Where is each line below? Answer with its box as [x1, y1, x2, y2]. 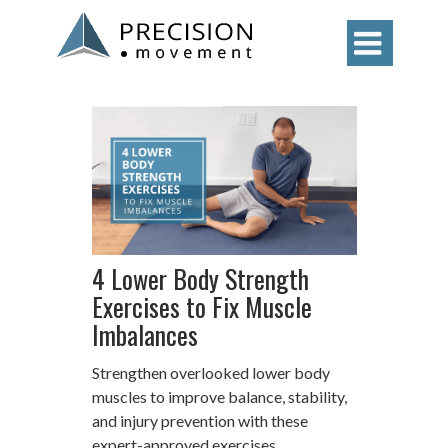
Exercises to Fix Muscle [91, 287, 312, 327]
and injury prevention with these [91, 411, 308, 431]
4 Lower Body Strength [91, 259, 309, 299]
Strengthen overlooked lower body [91, 363, 330, 383]
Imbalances [91, 315, 198, 355]
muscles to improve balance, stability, [91, 387, 347, 407]
